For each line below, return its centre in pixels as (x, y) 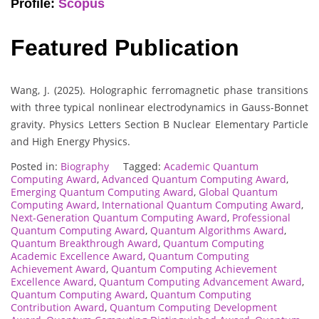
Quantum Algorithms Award (217, 230)
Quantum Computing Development (193, 307)
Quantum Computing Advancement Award (200, 282)
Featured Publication (125, 48)
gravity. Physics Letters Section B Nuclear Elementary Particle (159, 124)
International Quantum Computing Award (202, 205)
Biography (85, 166)
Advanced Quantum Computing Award (194, 179)
